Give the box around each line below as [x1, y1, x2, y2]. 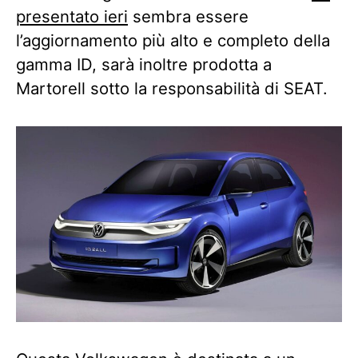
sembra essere [128, 6, 249, 26]
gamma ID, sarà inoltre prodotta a [16, 54, 272, 74]
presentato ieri [16, 6, 128, 26]
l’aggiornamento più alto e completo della [16, 30, 330, 50]
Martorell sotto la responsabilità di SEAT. [16, 78, 328, 98]
